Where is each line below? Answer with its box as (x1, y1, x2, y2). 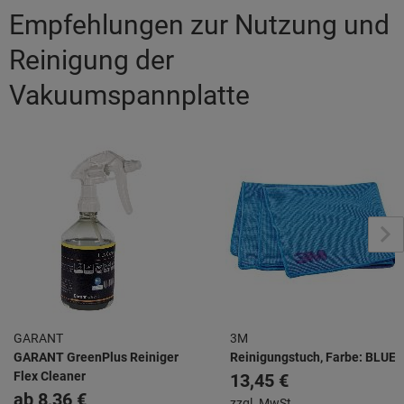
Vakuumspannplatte (9, 79, 250, 112)
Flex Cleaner (14, 369, 86, 384)
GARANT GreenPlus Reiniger (14, 350, 179, 365)
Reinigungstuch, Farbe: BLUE (230, 350, 396, 365)
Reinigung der (9, 44, 174, 77)
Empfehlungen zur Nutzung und (9, 9, 390, 41)
